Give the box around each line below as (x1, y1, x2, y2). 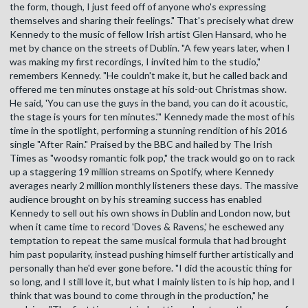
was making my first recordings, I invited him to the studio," (10, 56, 261, 68)
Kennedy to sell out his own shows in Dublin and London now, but (10, 207, 291, 219)
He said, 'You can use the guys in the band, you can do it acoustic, (10, 97, 288, 109)
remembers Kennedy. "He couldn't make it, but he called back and (10, 69, 287, 82)
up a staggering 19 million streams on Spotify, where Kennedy (10, 166, 274, 178)
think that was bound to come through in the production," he (10, 289, 269, 302)
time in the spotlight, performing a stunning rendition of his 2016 (10, 124, 287, 137)
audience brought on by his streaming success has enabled (10, 193, 262, 206)
